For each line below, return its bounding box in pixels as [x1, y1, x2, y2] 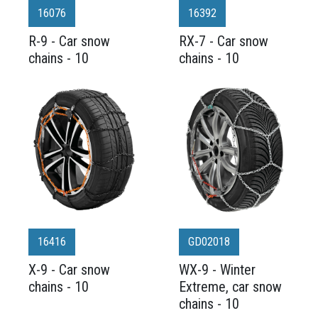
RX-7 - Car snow [179, 33, 268, 50]
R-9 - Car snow [28, 33, 110, 50]
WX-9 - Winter [179, 261, 256, 278]
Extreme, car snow [179, 278, 282, 295]
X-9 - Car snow [28, 261, 110, 278]
